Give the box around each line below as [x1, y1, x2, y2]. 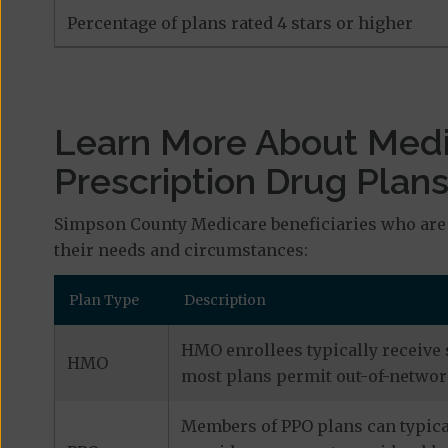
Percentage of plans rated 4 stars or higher [66, 13, 413, 33]
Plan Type [68, 291, 139, 309]
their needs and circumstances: [53, 240, 312, 260]
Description [183, 291, 266, 309]
